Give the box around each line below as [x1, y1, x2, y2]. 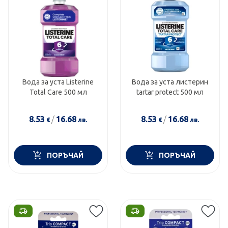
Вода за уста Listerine [22, 77, 94, 86]
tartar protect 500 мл [136, 88, 204, 96]
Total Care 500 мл [29, 88, 87, 96]
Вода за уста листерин [131, 77, 208, 86]
